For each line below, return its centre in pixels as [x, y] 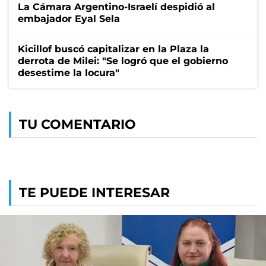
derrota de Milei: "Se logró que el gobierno [123, 61]
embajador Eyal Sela [69, 18]
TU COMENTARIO [77, 124]
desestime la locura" [69, 72]
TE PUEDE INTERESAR [94, 192]
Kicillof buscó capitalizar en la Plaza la [113, 49]
